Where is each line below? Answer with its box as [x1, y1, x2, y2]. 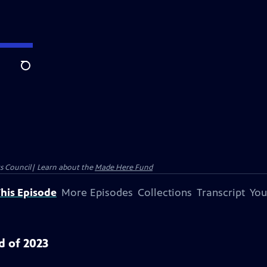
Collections [138, 186, 192, 199]
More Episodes [61, 186, 133, 199]
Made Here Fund [95, 163, 153, 172]
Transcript [197, 186, 245, 199]
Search [20, 66, 49, 78]
